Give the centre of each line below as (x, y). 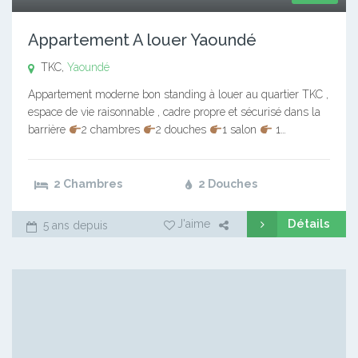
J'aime (194, 224)
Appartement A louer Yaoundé (142, 40)
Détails (309, 224)
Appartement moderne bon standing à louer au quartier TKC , (178, 95)
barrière (48, 130)
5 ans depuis (74, 226)
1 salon (241, 130)
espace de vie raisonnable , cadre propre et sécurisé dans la (174, 112)
